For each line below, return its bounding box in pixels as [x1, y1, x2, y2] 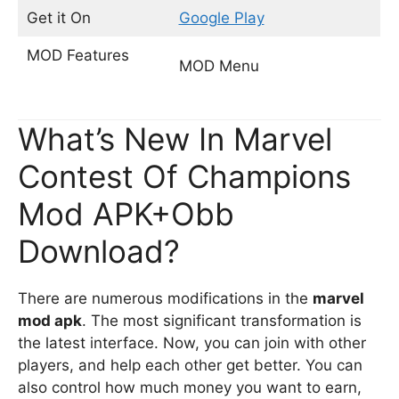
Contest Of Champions [18, 158, 351, 195]
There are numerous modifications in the [18, 289, 313, 307]
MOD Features [26, 45, 160, 64]
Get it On [26, 8, 126, 27]
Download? [18, 232, 180, 270]
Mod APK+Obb [18, 195, 234, 232]
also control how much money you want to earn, [18, 379, 362, 396]
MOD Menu [178, 56, 259, 75]
